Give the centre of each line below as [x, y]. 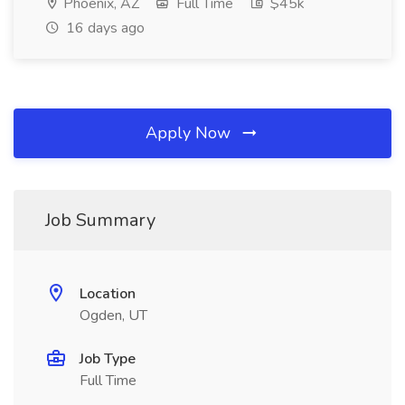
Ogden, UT [113, 316]
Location [108, 294]
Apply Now [190, 133]
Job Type [108, 359]
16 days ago [104, 28]
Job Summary [100, 220]
